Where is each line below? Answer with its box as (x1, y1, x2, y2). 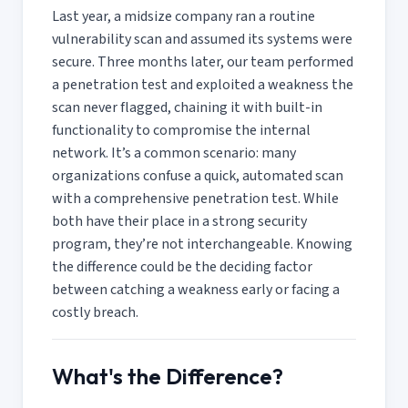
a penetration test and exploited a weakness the (52, 74, 353, 95)
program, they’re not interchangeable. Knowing (52, 233, 352, 254)
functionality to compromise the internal (52, 119, 311, 140)
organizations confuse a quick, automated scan (52, 165, 343, 186)
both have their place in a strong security (52, 210, 307, 231)
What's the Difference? (52, 362, 283, 390)
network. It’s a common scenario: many (52, 142, 296, 163)
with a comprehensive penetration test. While (52, 188, 339, 209)
